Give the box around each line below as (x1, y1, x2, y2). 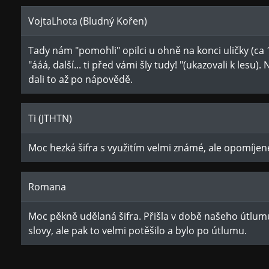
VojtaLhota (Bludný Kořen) (28, 14, 147, 28)
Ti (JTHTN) (28, 112, 72, 125)
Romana (28, 180, 66, 193)
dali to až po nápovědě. (28, 73, 133, 86)
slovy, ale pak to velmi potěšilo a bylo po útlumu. (28, 224, 247, 237)
